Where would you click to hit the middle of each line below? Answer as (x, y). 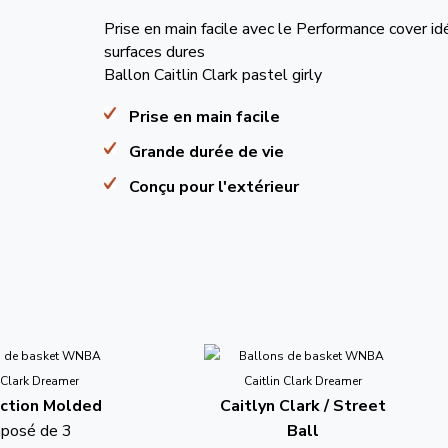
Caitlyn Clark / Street (303, 405)
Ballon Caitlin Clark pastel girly (213, 74)
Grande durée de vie (206, 151)
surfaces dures (154, 51)
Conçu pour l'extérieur (214, 186)
